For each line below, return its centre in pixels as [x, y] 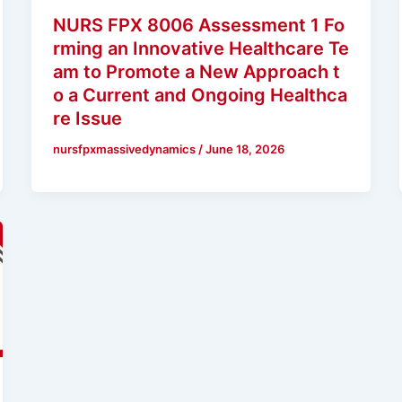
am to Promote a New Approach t [196, 71]
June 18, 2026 [245, 149]
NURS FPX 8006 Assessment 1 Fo [198, 25]
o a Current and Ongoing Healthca [200, 95]
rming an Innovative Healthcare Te [201, 48]
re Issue [87, 118]
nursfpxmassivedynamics [125, 149]
